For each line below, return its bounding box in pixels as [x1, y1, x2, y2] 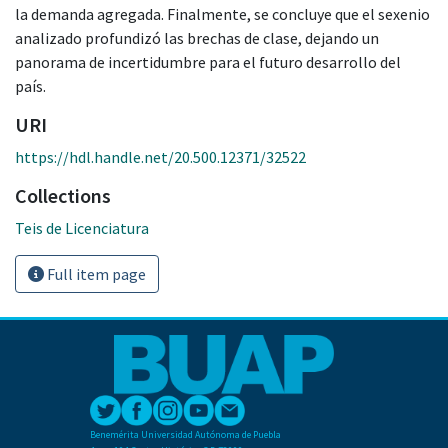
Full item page [44, 263, 146, 284]
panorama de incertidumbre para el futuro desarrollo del [15, 51, 401, 72]
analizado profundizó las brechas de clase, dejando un [15, 27, 379, 48]
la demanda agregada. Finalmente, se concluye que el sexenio [15, 3, 430, 24]
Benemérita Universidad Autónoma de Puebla [90, 428, 281, 441]
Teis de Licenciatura [15, 217, 149, 238]
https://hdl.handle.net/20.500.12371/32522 [15, 146, 306, 167]
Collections [15, 182, 111, 208]
